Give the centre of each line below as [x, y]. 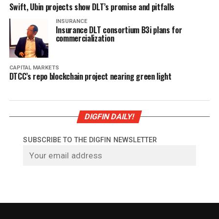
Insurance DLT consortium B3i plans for [119, 30]
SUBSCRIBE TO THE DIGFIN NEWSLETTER [90, 140]
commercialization [85, 38]
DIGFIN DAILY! [110, 116]
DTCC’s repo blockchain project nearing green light [90, 76]
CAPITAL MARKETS [34, 67]
